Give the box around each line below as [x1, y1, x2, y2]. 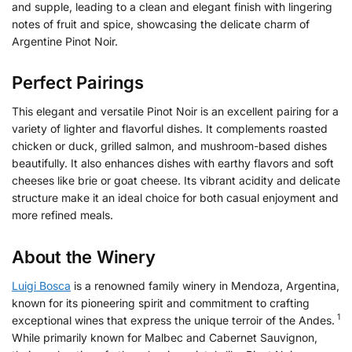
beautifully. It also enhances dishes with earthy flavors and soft [12, 156, 334, 170]
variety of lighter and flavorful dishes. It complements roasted [12, 122, 328, 136]
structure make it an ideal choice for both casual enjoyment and [12, 191, 339, 205]
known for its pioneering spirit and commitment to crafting [12, 295, 310, 310]
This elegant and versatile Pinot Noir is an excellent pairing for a [12, 104, 339, 119]
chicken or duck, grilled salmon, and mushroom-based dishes [12, 139, 327, 153]
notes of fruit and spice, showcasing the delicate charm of [12, 16, 310, 31]
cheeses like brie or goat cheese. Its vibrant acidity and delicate [12, 174, 340, 188]
